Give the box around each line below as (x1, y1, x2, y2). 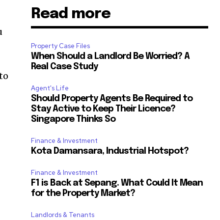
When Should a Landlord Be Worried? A (31, 52, 190, 61)
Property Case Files (31, 42, 90, 51)
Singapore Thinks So (31, 115, 116, 124)
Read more (31, 6, 111, 22)
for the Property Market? (31, 189, 136, 198)
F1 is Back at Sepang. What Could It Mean (31, 179, 203, 188)
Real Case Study (31, 62, 98, 72)
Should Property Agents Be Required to (31, 94, 193, 104)
